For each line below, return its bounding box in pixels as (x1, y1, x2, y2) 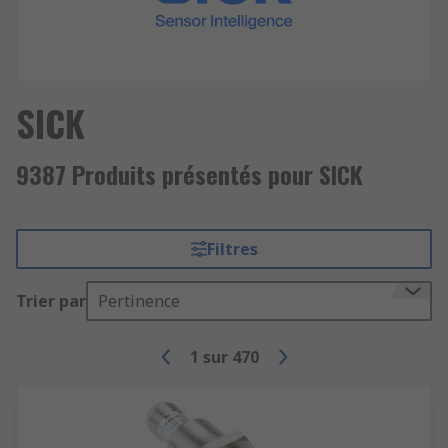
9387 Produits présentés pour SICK (16, 156, 363, 192)
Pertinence (98, 290, 180, 312)
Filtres (206, 238, 258, 260)
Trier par (16, 290, 86, 312)
